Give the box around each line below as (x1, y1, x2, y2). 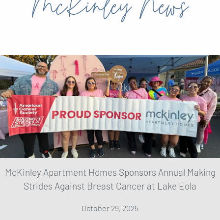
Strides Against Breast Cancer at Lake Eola (24, 180, 196, 192)
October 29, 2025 (82, 203, 138, 213)
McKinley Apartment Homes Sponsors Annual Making (4, 166, 216, 178)
